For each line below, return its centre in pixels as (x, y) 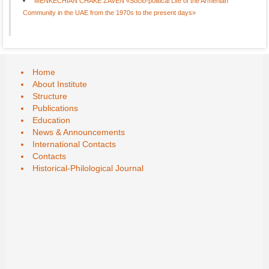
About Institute (60, 84)
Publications (55, 108)
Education (51, 120)
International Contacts (74, 144)
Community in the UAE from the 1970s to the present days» (109, 13)
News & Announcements (79, 132)
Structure (50, 96)
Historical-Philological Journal (88, 168)
